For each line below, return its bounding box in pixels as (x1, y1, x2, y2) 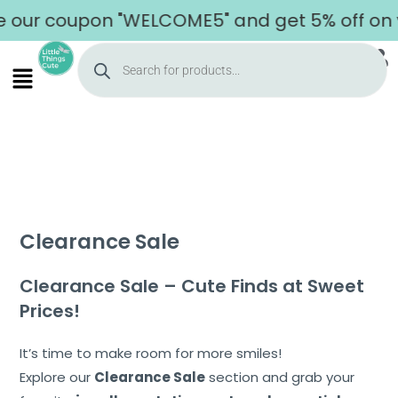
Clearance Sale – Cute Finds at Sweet (20, 274, 365, 298)
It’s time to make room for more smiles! (20, 344, 283, 362)
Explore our (20, 368, 95, 386)
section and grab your (205, 368, 355, 386)
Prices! (20, 298, 81, 323)
